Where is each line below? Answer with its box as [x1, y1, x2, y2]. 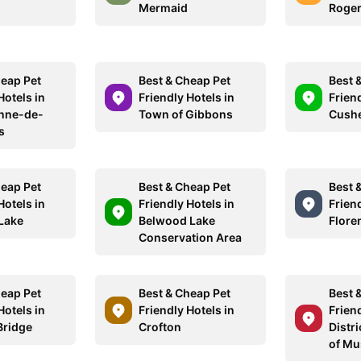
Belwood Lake [139, 214, 216, 227]
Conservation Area [139, 230, 243, 244]
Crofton [139, 320, 182, 334]
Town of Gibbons [139, 107, 234, 121]
